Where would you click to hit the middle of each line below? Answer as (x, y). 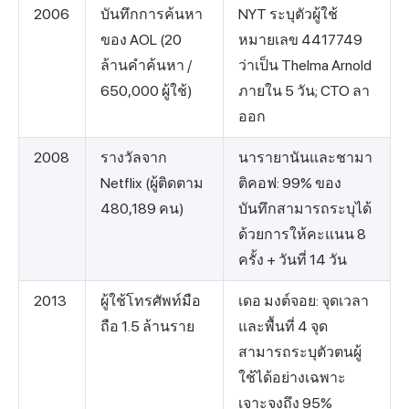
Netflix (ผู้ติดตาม (152, 184)
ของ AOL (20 (141, 40)
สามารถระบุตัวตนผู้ (300, 352)
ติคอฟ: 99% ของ (290, 184)
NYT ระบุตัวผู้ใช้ (288, 15)
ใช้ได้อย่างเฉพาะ (292, 378)
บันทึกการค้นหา (152, 15)
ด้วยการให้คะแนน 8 (302, 235)
